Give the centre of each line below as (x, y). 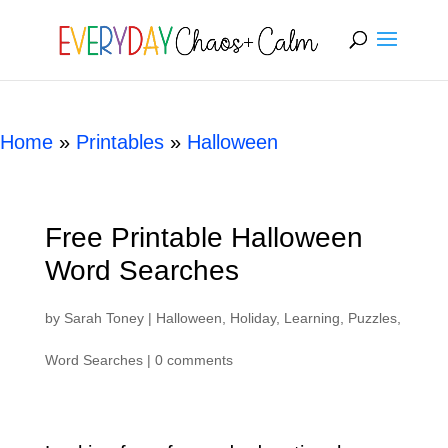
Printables (120, 142)
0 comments (193, 360)
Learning (311, 318)
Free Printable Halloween (203, 237)
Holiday (252, 318)
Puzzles (372, 318)
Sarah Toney (103, 318)
